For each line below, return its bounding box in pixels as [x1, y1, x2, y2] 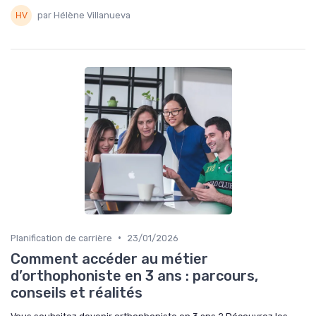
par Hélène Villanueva [37, 10, 130, 21]
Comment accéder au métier [11, 250, 208, 267]
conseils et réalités [11, 284, 142, 301]
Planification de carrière [11, 232, 112, 243]
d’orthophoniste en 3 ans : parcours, [11, 267, 258, 284]
